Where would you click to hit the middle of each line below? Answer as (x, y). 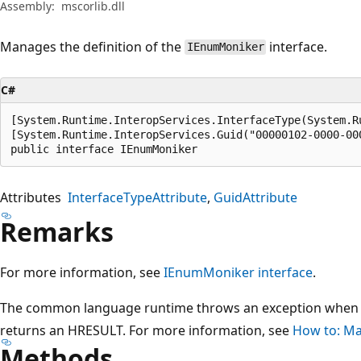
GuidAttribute (255, 197)
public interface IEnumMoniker (104, 149)
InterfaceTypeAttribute (137, 197)
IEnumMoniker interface (238, 272)
